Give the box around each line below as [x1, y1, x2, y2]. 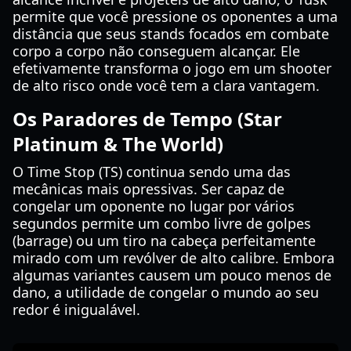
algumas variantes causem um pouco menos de [13, 266, 331, 284]
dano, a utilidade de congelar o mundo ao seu [13, 283, 319, 302]
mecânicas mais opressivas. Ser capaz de [13, 179, 284, 198]
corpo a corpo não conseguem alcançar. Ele [13, 42, 300, 60]
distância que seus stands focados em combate [13, 24, 329, 43]
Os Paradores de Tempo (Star [13, 106, 282, 132]
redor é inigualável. [13, 300, 140, 319]
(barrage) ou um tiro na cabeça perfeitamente [13, 231, 316, 250]
